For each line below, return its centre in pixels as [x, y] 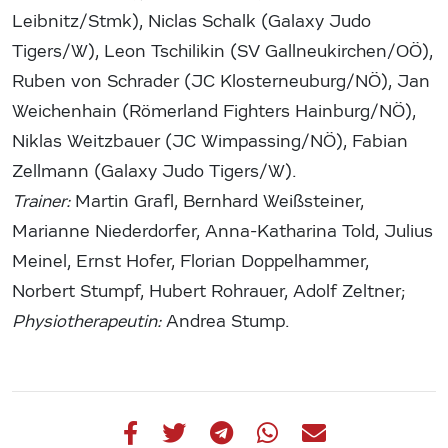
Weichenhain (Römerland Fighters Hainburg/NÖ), [214, 111]
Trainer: [41, 201]
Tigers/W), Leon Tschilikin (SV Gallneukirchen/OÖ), [222, 51]
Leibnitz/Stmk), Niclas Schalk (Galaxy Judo [191, 21]
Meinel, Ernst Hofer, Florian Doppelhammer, [190, 261]
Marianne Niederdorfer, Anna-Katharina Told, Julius [222, 231]
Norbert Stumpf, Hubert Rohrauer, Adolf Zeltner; [208, 291]
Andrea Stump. [225, 321]
